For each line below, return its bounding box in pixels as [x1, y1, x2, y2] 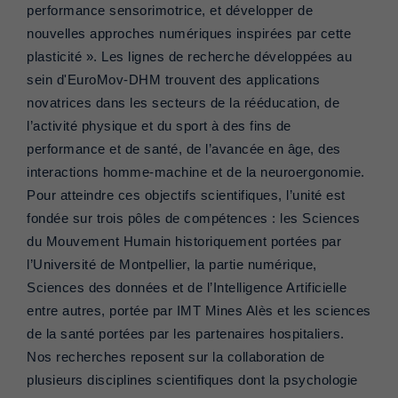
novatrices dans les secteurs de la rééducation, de [27, 96, 339, 111]
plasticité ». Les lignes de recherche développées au [27, 50, 352, 65]
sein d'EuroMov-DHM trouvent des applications [27, 73, 320, 88]
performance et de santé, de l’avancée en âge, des [27, 142, 341, 157]
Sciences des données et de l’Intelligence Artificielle [27, 281, 346, 296]
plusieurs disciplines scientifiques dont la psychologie [27, 373, 358, 388]
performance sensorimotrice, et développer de [27, 4, 313, 19]
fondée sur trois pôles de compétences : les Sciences [27, 211, 360, 227]
